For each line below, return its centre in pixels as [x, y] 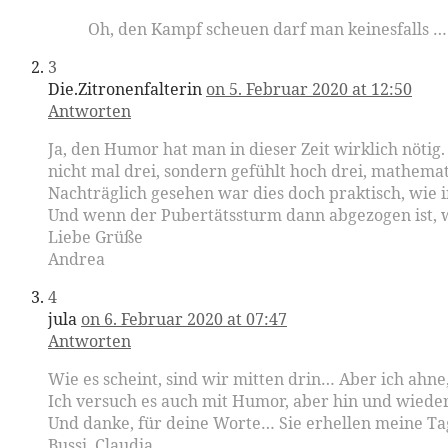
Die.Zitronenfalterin [125, 88]
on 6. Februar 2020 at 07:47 [184, 318]
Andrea [76, 258]
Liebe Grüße [95, 236]
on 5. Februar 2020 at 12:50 [309, 88]
